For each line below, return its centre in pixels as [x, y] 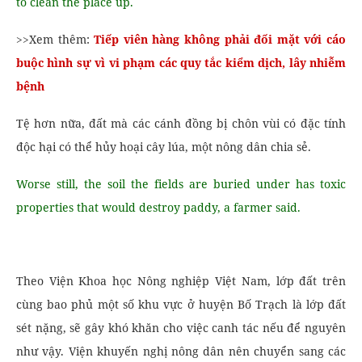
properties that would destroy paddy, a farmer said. [158, 207]
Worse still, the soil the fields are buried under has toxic [181, 184]
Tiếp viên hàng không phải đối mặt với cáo [220, 39]
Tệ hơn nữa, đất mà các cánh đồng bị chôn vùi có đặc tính [181, 123]
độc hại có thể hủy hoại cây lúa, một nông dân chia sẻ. [164, 147]
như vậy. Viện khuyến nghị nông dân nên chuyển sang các [181, 351]
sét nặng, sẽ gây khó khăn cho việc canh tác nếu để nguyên [181, 328]
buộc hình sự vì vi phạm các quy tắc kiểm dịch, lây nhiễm [181, 63]
